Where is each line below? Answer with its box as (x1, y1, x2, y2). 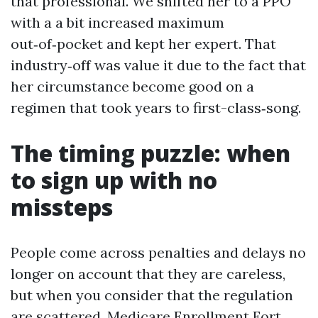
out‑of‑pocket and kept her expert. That (11, 35, 276, 53)
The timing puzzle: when (11, 138, 290, 168)
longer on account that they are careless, (11, 265, 285, 283)
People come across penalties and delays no (11, 243, 306, 261)
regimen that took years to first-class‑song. (11, 99, 301, 116)
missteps (11, 192, 113, 222)
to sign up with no (11, 165, 217, 195)
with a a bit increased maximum (11, 13, 224, 31)
